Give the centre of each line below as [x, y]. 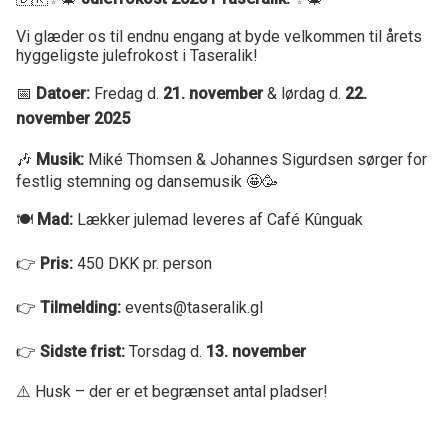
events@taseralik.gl [192, 308]
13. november [256, 352]
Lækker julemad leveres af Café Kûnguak [218, 220]
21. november [213, 94]
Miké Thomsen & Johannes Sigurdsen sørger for [255, 160]
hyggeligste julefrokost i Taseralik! [137, 56]
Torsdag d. [165, 352]
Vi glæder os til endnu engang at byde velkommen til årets [219, 37]
